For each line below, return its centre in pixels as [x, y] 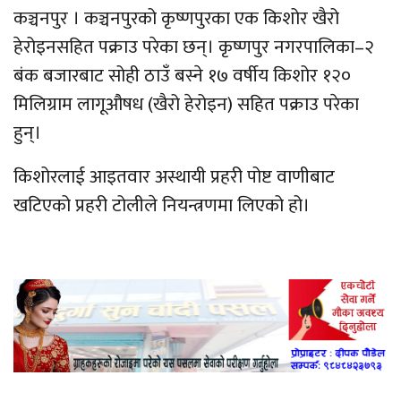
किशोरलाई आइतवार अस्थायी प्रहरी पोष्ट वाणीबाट [174, 176]
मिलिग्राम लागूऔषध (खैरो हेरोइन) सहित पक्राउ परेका [186, 104]
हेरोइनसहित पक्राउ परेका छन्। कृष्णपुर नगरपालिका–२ [194, 47]
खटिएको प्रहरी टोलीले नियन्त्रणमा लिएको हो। [162, 205]
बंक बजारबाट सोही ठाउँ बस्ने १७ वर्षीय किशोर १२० [182, 75]
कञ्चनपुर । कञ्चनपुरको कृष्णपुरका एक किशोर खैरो [176, 18]
